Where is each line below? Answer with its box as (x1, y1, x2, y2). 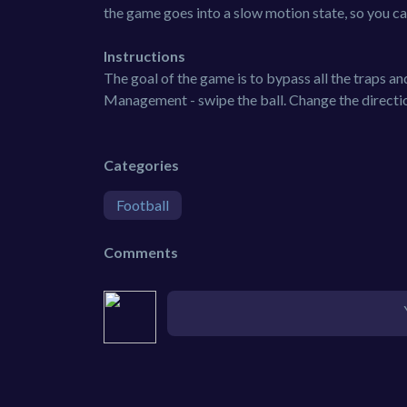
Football (116, 196, 169, 213)
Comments (104, 243, 178, 261)
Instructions (104, 47, 185, 65)
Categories (104, 156, 179, 174)
